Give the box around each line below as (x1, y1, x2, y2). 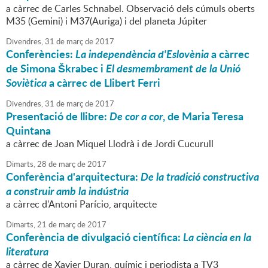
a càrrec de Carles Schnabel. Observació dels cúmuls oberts (6, 2, 255, 16)
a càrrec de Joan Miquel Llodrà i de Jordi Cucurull (6, 137, 214, 151)
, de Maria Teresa (163, 108, 243, 124)
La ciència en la (183, 229, 251, 245)
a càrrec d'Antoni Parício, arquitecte (6, 197, 157, 211)
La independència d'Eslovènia (75, 46, 209, 62)
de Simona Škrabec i (6, 60, 106, 77)
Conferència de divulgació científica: (6, 229, 183, 245)
